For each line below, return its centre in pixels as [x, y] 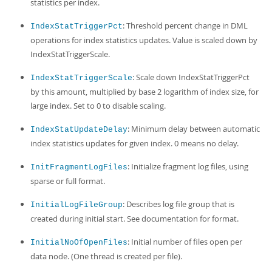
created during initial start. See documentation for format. [134, 219]
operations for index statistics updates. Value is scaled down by [144, 40]
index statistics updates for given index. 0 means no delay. [134, 143]
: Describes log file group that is [178, 204]
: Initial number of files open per [185, 242]
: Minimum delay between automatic [194, 129]
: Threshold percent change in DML [185, 25]
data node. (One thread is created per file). [106, 256]
